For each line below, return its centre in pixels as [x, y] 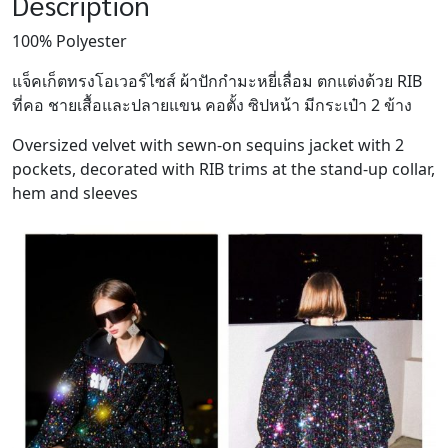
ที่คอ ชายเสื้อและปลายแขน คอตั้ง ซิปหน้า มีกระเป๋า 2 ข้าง [212, 105]
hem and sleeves [75, 193]
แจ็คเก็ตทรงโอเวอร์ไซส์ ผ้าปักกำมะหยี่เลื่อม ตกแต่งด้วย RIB [217, 81]
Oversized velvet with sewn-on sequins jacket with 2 [208, 145]
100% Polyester [69, 41]
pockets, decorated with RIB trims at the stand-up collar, [223, 169]
